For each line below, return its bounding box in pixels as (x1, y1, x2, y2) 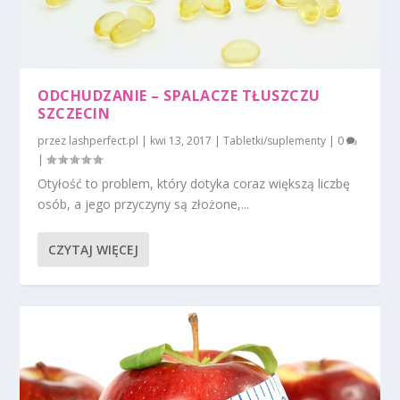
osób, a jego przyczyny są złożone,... (37, 195, 250, 212)
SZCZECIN (37, 103, 111, 123)
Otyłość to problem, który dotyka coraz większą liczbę (37, 174, 351, 192)
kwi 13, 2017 (150, 132, 212, 148)
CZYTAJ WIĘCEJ (48, 240, 139, 258)
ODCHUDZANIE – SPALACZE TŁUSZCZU (37, 85, 321, 105)
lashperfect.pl (69, 132, 139, 148)
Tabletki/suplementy (223, 132, 327, 148)
